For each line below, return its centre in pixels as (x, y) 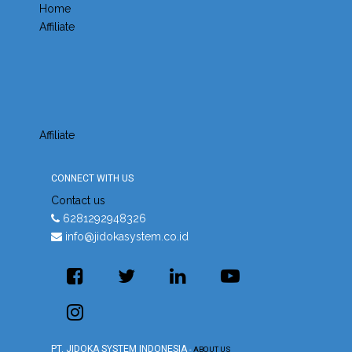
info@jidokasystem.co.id (127, 236)
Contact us (78, 200)
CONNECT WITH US (92, 178)
